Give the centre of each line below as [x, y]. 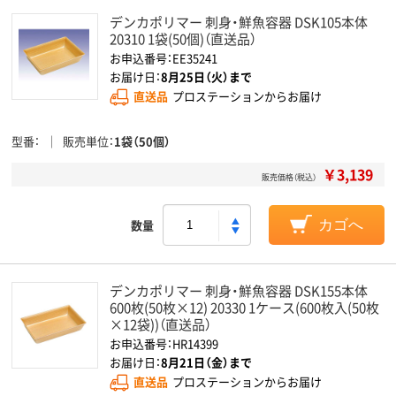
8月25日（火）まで [206, 76]
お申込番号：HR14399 [164, 343]
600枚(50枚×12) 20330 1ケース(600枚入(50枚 [244, 307]
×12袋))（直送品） [160, 324]
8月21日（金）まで [206, 362]
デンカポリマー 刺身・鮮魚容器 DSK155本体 [239, 290]
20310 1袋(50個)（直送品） [183, 38]
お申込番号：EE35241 [164, 58]
